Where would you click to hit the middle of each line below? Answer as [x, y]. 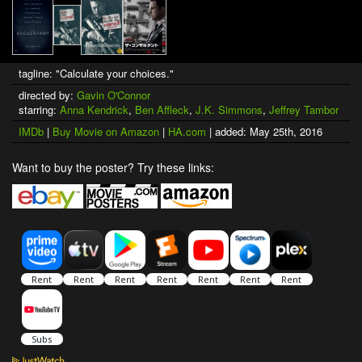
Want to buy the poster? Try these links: [113, 168]
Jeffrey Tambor [304, 110]
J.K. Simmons [229, 110]
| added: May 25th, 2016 [264, 132]
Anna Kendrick [94, 110]
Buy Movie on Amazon [106, 132]
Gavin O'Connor [114, 95]
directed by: [48, 95]
